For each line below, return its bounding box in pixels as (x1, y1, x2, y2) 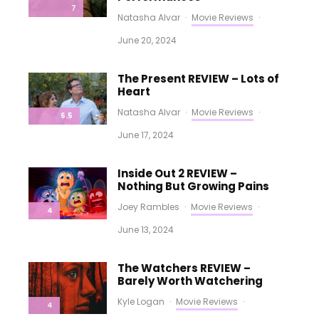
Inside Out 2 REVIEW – (117, 166, 238, 181)
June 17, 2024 (117, 129, 174, 141)
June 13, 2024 (117, 224, 174, 236)
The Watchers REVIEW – (117, 261, 251, 276)
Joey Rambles (117, 201, 180, 213)
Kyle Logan (117, 296, 165, 308)
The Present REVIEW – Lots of (117, 71, 280, 86)
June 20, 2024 (117, 34, 177, 46)
